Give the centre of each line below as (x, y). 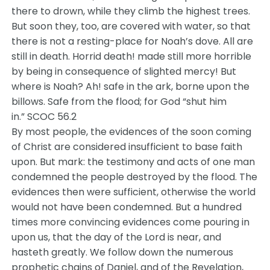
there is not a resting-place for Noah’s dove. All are (133, 41)
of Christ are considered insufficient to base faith (127, 147)
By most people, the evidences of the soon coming (132, 132)
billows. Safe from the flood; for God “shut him (119, 102)
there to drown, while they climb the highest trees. (131, 11)
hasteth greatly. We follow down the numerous (123, 252)
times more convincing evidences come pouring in (131, 222)
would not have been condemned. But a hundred (127, 207)
